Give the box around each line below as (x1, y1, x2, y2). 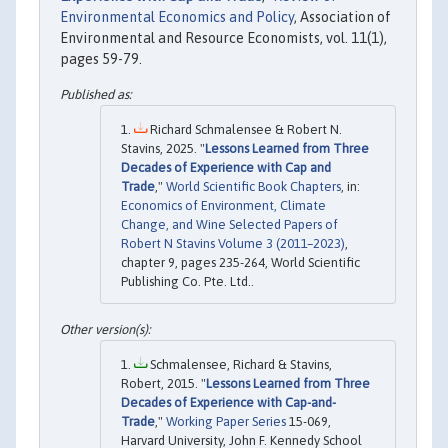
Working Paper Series (166, 413, 286, 429)
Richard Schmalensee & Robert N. (147, 122, 342, 138)
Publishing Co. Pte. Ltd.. (121, 274, 254, 290)
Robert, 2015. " (121, 375, 206, 391)
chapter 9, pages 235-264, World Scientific (121, 255, 360, 271)
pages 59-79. (60, 50, 142, 67)
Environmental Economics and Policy (60, 8, 294, 25)
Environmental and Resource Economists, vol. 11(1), (60, 29, 387, 46)
